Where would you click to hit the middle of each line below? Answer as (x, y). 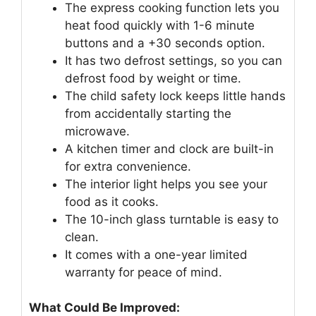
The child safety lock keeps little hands (175, 96)
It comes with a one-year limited (156, 254)
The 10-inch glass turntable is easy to (172, 219)
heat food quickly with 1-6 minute (160, 25)
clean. (82, 237)
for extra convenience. (128, 166)
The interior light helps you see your (166, 184)
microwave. (97, 131)
